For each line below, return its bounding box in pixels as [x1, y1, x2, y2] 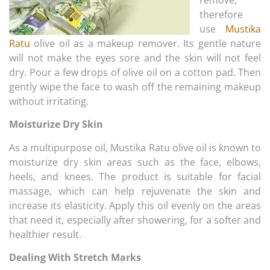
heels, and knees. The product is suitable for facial [9, 169, 261, 183]
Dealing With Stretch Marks [9, 251, 141, 265]
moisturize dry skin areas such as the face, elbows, [9, 155, 261, 169]
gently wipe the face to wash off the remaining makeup [9, 80, 261, 93]
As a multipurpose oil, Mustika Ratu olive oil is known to [9, 140, 261, 154]
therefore [199, 7, 243, 21]
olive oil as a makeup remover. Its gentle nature [30, 36, 261, 50]
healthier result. [9, 227, 81, 241]
